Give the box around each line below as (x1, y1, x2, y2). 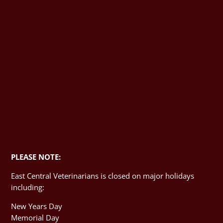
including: (11, 182, 45, 192)
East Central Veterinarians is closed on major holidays (11, 170, 195, 181)
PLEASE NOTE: (11, 151, 61, 162)
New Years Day (11, 201, 63, 211)
